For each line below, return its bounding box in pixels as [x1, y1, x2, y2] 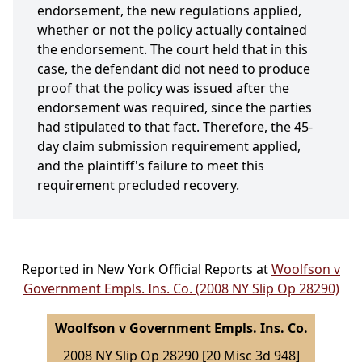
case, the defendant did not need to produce [37, 60, 310, 78]
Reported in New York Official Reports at [22, 260, 271, 279]
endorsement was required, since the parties [37, 99, 312, 117]
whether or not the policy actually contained [37, 21, 307, 40]
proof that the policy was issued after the [37, 79, 289, 98]
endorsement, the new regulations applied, [37, 2, 301, 20]
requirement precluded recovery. [37, 176, 239, 195]
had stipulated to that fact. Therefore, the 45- [37, 118, 313, 137]
